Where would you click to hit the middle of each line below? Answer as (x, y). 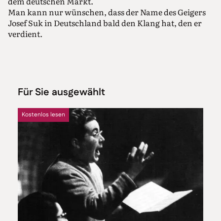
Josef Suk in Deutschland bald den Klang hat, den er (105, 23)
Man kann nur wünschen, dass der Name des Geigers (107, 12)
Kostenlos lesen (43, 115)
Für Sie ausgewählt (61, 92)
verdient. (25, 34)
